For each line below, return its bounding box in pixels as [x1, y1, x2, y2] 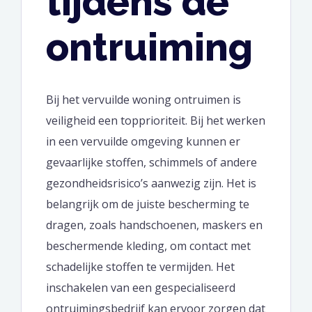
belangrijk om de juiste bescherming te [46, 196, 249, 212]
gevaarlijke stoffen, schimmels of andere [46, 154, 257, 170]
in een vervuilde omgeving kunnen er [46, 133, 240, 149]
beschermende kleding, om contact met [46, 237, 251, 253]
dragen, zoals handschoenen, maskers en [46, 217, 263, 233]
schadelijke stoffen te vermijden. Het [46, 258, 235, 274]
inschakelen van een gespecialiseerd [46, 279, 235, 295]
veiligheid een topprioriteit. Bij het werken [46, 112, 265, 128]
